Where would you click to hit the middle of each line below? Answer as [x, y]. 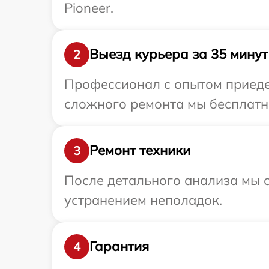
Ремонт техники [140, 150]
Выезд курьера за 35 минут [179, 54]
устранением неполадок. [143, 200]
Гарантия [119, 246]
